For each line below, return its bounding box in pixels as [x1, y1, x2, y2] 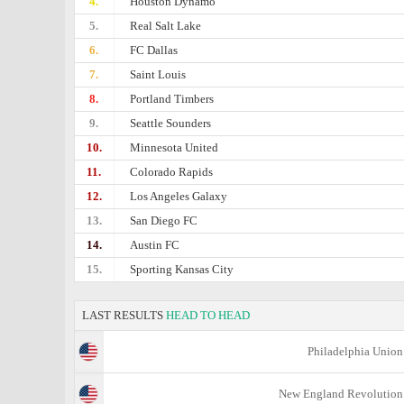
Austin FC [130, 238, 180, 252]
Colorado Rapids [130, 165, 214, 179]
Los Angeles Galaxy [130, 189, 228, 203]
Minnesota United [130, 141, 219, 154]
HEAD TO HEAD [166, 308, 250, 322]
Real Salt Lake [130, 19, 202, 32]
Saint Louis [130, 68, 187, 81]
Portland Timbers [130, 92, 215, 106]
